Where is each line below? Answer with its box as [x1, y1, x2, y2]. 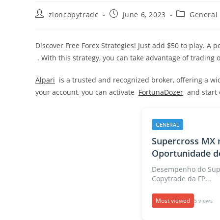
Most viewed [155, 196, 190, 205]
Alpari [35, 75, 55, 84]
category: [176, 18, 209, 27]
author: [35, 18, 61, 27]
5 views [193, 196, 213, 204]
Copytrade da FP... [151, 174, 211, 183]
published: [109, 18, 148, 27]
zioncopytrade [48, 10, 99, 19]
